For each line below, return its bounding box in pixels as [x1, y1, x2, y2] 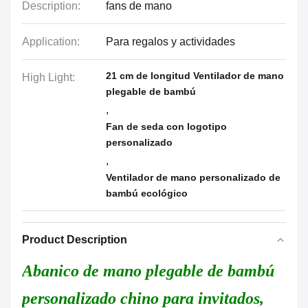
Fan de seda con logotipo [106, 121, 227, 132]
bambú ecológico [106, 188, 188, 199]
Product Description [22, 234, 127, 245]
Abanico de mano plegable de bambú [22, 262, 274, 280]
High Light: [22, 71, 75, 83]
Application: [22, 36, 80, 47]
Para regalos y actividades [106, 36, 235, 47]
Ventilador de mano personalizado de [106, 172, 280, 183]
